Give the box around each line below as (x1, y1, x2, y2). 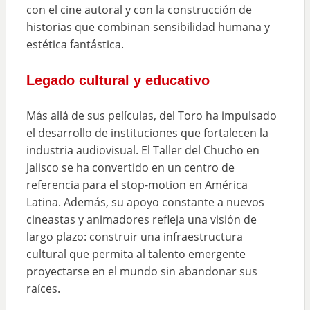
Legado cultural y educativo (26, 72, 210, 88)
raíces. (26, 280, 60, 296)
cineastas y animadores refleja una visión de (26, 211, 257, 227)
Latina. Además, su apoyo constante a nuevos (26, 194, 264, 210)
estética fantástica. (26, 36, 124, 52)
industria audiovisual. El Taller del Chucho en (26, 142, 259, 158)
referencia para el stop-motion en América (26, 176, 248, 192)
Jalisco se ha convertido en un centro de (26, 159, 235, 175)
